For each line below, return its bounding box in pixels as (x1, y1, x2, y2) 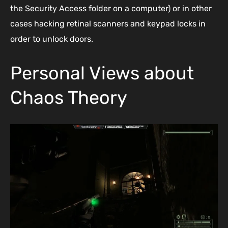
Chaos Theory (10, 87, 127, 109)
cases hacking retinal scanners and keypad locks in (10, 19, 206, 29)
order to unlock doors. (10, 34, 93, 44)
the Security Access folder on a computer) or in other (10, 4, 212, 14)
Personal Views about (10, 62, 194, 84)
